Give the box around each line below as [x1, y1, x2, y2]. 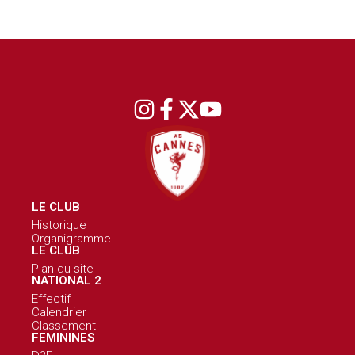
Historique [32, 217, 86, 232]
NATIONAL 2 [32, 273, 101, 288]
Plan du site [32, 261, 94, 276]
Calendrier [32, 304, 86, 319]
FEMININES [32, 330, 94, 345]
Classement [32, 318, 96, 333]
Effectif [32, 291, 71, 306]
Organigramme [32, 231, 111, 246]
